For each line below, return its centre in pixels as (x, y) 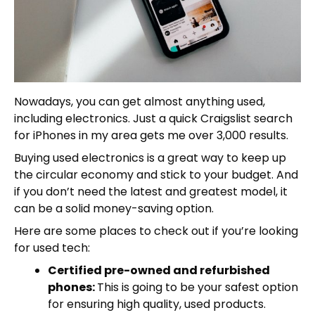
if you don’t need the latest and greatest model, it (151, 191)
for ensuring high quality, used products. (157, 304)
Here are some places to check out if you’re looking (156, 231)
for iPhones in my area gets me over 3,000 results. (151, 135)
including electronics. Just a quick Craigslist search (153, 118)
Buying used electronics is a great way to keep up (150, 157)
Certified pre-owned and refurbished (159, 270)
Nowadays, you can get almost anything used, (140, 101)
